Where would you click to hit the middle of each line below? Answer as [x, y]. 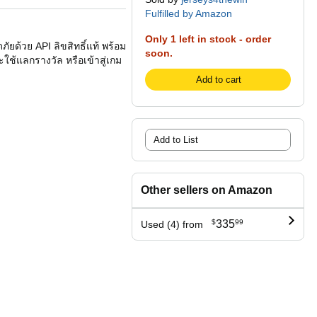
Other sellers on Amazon [207, 190]
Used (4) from [172, 224]
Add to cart [218, 80]
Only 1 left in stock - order [208, 39]
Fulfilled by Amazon [189, 13]
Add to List [176, 140]
